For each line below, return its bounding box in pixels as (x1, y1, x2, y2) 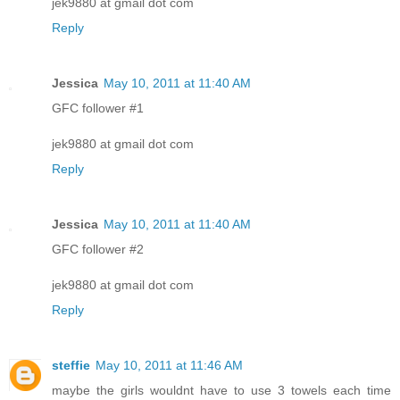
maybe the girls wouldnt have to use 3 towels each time (52, 382, 391, 397)
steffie (52, 357, 90, 372)
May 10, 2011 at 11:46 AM (96, 357, 243, 372)
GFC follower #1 (52, 100, 144, 115)
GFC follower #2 (52, 241, 144, 256)
